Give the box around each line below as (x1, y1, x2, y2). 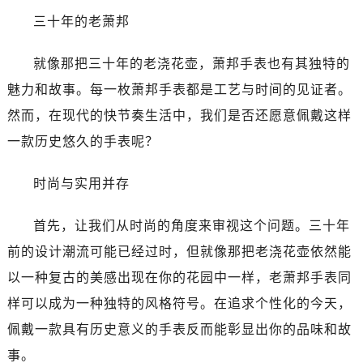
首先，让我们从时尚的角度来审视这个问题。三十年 (32, 218, 350, 233)
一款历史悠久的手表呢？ (6, 134, 159, 148)
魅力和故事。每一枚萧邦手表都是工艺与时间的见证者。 (6, 82, 352, 96)
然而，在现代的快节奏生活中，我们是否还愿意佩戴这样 (6, 108, 352, 122)
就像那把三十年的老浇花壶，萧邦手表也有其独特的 (32, 56, 350, 70)
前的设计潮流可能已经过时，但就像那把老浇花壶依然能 (6, 244, 352, 258)
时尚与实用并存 (32, 176, 130, 190)
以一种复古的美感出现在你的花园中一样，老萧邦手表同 (6, 270, 352, 284)
